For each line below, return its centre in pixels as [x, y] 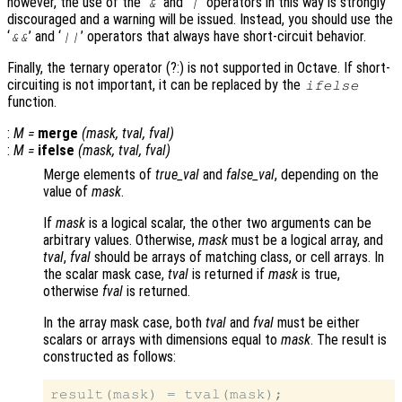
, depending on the [327, 174]
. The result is [349, 339]
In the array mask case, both [124, 322]
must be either [317, 322]
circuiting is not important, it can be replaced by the [156, 84]
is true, [319, 274]
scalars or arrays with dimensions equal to [162, 339]
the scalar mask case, [105, 274]
